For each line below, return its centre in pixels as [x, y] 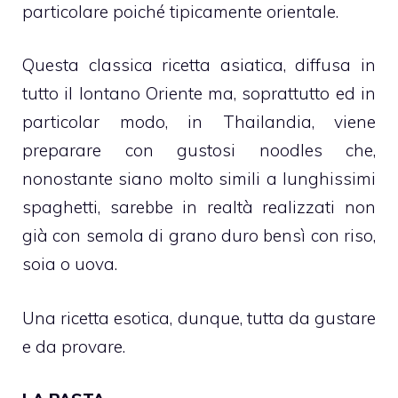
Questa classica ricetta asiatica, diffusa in [199, 65]
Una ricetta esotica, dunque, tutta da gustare [199, 318]
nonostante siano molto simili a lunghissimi [199, 179]
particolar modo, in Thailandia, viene [199, 122]
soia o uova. [70, 264]
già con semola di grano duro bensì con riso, [199, 236]
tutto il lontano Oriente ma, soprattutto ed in [199, 94]
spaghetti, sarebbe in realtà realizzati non [199, 207]
